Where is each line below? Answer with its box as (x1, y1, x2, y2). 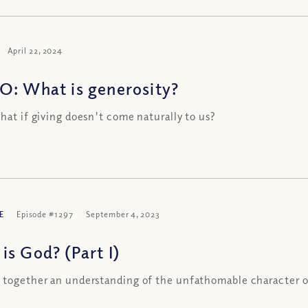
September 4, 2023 (86, 208, 160, 219)
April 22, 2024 (7, 45, 63, 56)
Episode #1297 (16, 208, 74, 219)
